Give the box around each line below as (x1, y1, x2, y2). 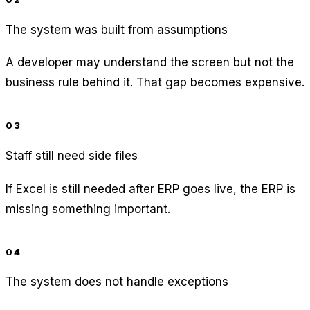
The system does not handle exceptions (6, 275, 228, 289)
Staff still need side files (6, 148, 138, 163)
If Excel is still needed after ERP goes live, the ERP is (6, 181, 295, 196)
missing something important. (6, 201, 170, 216)
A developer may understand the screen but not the (6, 55, 294, 70)
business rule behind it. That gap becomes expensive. (6, 75, 304, 90)
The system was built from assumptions (6, 22, 228, 37)
